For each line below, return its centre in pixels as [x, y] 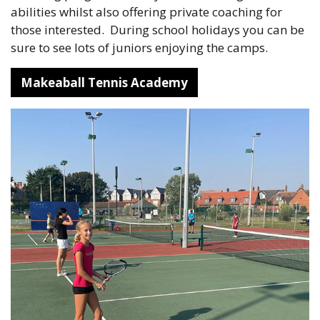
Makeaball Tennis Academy [104, 82]
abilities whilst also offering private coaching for [146, 11]
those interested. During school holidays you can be [157, 29]
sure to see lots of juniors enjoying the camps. [139, 47]
